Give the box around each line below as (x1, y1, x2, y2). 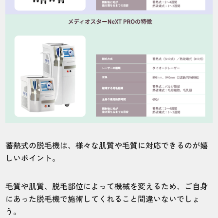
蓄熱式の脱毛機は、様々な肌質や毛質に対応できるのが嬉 (5, 139, 208, 151)
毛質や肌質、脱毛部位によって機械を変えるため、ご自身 (5, 180, 208, 192)
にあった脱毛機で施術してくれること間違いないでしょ (5, 192, 200, 204)
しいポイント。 (5, 151, 60, 163)
